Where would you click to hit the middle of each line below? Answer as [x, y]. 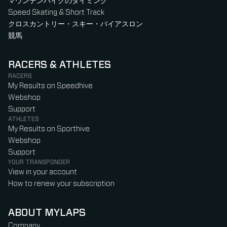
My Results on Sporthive [49, 129]
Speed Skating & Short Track [56, 12]
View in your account [43, 172]
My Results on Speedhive [50, 86]
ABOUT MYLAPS [47, 213]
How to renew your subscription [61, 183]
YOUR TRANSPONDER [39, 162]
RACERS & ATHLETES [60, 65]
